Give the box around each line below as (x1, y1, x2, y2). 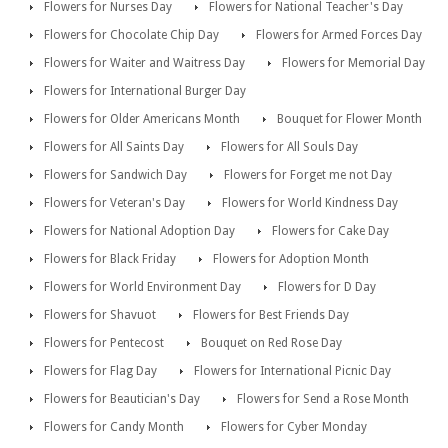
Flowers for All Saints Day (44, 140, 184, 155)
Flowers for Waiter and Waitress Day (44, 56, 245, 71)
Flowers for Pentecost (44, 336, 164, 351)
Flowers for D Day (278, 280, 376, 295)
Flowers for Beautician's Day (44, 392, 200, 407)
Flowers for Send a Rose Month (237, 392, 409, 407)
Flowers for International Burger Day (44, 84, 246, 99)
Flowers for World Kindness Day (222, 196, 398, 211)
